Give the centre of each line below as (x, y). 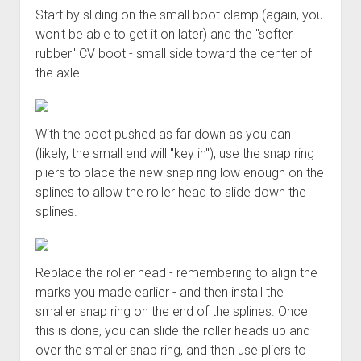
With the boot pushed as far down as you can (163, 134)
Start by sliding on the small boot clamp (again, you (179, 15)
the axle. (59, 73)
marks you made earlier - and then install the (159, 292)
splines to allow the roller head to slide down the (170, 192)
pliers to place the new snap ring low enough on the (179, 172)
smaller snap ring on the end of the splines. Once (171, 311)
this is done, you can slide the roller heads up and (172, 330)
